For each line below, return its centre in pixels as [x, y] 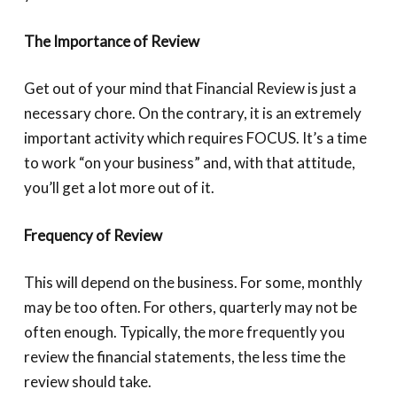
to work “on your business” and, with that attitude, [189, 163]
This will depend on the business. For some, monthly [193, 282]
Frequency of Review [93, 235]
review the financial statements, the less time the [184, 357]
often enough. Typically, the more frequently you [184, 332]
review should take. [87, 381]
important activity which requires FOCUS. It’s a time [195, 138]
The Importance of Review [111, 41]
